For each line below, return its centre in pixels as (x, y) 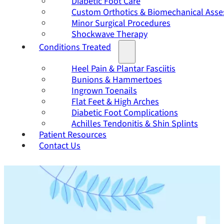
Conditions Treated (75, 47)
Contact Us (60, 146)
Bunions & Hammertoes (117, 80)
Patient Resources (73, 135)
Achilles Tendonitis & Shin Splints (135, 124)
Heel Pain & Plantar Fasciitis (123, 69)
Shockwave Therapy (109, 34)
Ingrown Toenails (104, 91)
